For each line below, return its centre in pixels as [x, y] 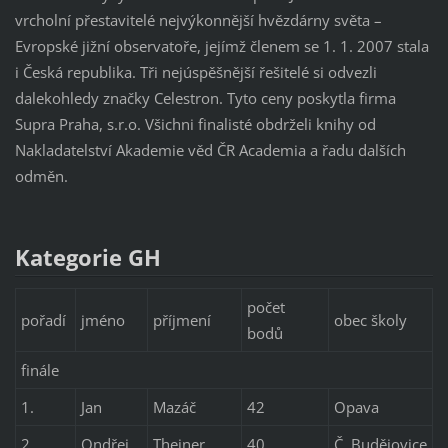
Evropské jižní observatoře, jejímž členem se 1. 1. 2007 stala [221, 46]
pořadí [43, 320]
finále [39, 370]
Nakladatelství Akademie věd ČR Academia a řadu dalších [210, 150]
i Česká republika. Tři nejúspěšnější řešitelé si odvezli [195, 72]
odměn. [41, 176]
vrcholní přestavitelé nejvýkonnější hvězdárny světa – [198, 20]
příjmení [181, 320]
